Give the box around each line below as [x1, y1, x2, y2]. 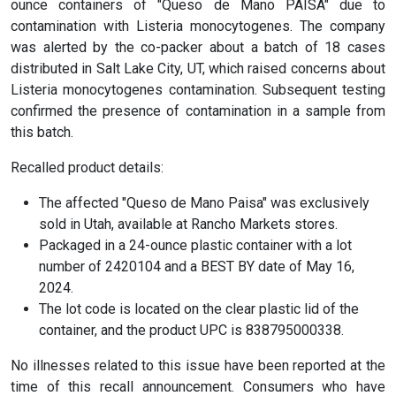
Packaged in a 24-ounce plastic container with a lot [39, 236, 352, 254]
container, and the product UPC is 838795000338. [39, 321, 344, 339]
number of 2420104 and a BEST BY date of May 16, [39, 257, 354, 275]
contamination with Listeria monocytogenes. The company [11, 17, 385, 34]
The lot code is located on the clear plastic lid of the [39, 300, 359, 317]
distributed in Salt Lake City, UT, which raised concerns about [11, 59, 385, 77]
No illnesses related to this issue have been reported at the [11, 356, 385, 374]
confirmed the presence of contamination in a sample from [11, 102, 385, 119]
